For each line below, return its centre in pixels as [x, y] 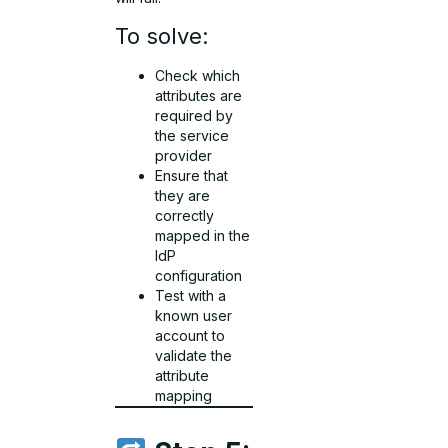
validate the [194, 356]
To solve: [162, 36]
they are [183, 196]
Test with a [191, 296]
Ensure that [192, 176]
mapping [184, 396]
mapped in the [203, 236]
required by [194, 116]
